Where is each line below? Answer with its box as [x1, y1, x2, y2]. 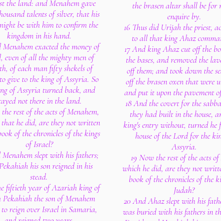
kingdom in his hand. [6, 30, 72, 41]
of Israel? [25, 139, 53, 149]
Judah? [174, 184, 194, 195]
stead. [30, 171, 48, 182]
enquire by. [167, 11, 201, 22]
